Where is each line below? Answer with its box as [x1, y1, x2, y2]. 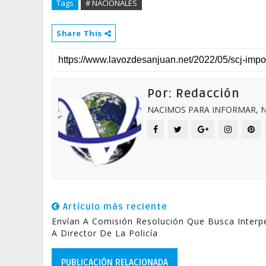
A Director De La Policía [52, 227, 158, 239]
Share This [56, 28, 104, 39]
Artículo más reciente [60, 201, 167, 212]
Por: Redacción [147, 87, 240, 101]
